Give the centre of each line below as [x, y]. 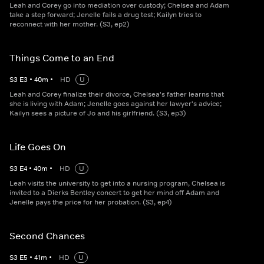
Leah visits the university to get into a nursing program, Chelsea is [117, 184]
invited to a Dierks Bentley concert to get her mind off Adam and [114, 193]
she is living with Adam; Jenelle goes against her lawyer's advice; [115, 104]
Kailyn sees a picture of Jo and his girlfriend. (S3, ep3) [98, 113]
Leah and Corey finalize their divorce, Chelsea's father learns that [117, 95]
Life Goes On [38, 147]
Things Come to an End [62, 58]
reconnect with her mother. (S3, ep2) [70, 24]
